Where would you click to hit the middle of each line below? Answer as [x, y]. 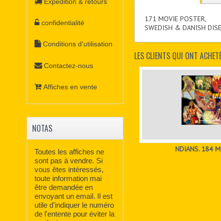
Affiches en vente [71, 87]
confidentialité [63, 22]
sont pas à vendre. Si [69, 160]
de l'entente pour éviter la [75, 214]
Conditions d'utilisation [78, 44]
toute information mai [68, 178]
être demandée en [64, 187]
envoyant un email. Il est [74, 196]
